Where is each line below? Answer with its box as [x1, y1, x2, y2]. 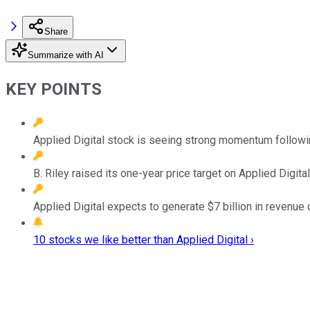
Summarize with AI [28, 49, 104, 60]
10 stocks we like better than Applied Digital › [33, 232, 254, 246]
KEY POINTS [6, 79, 102, 99]
